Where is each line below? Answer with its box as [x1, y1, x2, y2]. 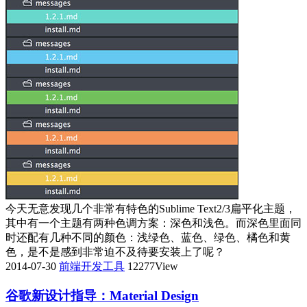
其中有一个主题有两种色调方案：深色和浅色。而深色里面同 [5, 217, 302, 230]
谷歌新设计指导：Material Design [5, 288, 199, 303]
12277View [127, 260, 178, 273]
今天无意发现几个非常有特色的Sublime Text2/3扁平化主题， [5, 203, 296, 215]
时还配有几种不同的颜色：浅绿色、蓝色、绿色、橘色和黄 [5, 232, 291, 244]
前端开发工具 [59, 260, 125, 273]
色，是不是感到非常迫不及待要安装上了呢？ [5, 246, 225, 258]
